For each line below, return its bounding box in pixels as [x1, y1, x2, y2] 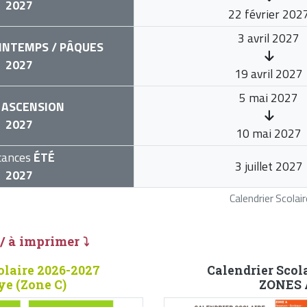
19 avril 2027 [234, 64, 303, 83]
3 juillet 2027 [234, 156, 303, 175]
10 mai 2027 [236, 123, 302, 143]
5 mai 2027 [239, 88, 298, 107]
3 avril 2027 [238, 28, 299, 47]
